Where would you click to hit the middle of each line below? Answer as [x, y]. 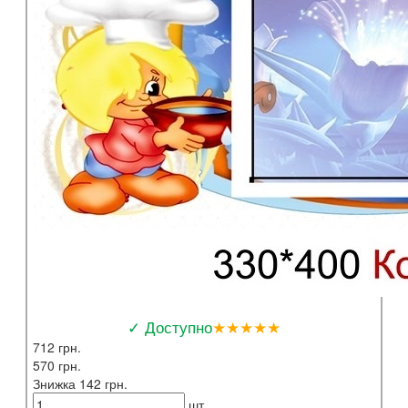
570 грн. [57, 365]
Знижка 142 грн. [80, 383]
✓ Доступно [170, 326]
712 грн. [57, 347]
